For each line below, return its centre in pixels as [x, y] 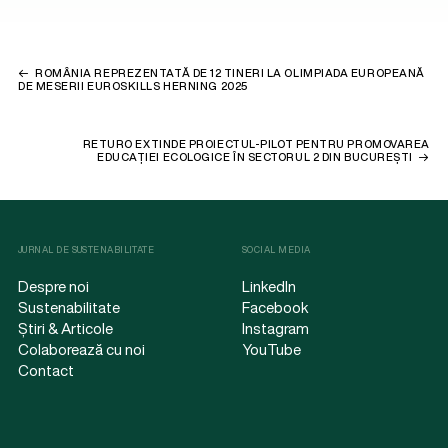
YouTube [271, 349]
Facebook [275, 307]
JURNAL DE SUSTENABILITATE [86, 249]
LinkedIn [269, 286]
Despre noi [53, 286]
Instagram [275, 328]
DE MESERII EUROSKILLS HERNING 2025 [133, 86]
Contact [46, 370]
